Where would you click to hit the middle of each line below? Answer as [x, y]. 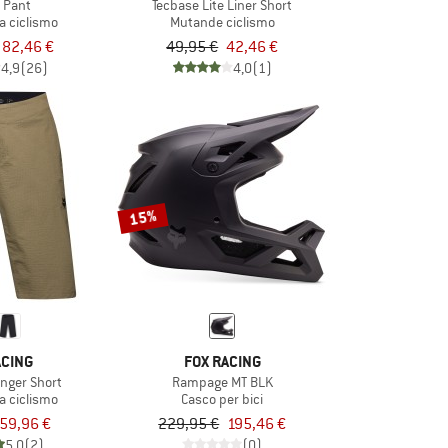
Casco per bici [222, 398]
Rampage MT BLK [222, 381]
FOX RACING [222, 361]
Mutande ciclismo [222, 21]
